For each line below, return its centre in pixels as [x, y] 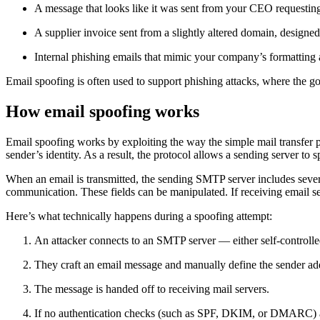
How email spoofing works [102, 111]
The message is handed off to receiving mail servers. [152, 289]
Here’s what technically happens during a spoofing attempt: [139, 216]
